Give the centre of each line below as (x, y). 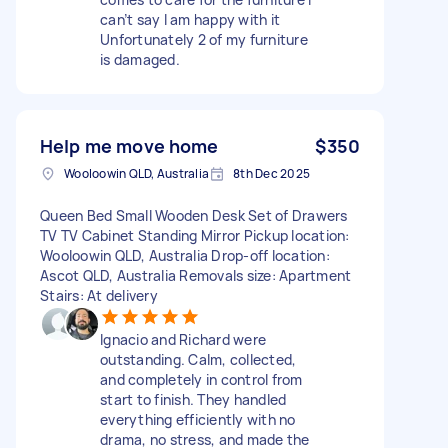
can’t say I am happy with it (190, 19)
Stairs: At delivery (99, 295)
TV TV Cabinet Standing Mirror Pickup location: (195, 235)
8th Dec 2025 (271, 173)
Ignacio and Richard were (183, 339)
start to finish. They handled (193, 399)
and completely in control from (201, 379)
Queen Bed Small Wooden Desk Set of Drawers (194, 215)
